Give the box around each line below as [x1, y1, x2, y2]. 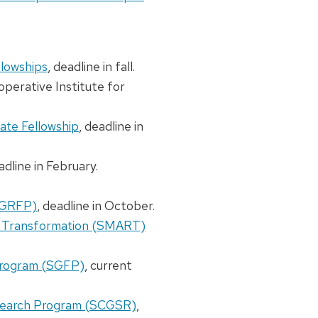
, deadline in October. [36, 197, 155, 214]
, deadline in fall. [47, 58, 135, 75]
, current [84, 257, 132, 274]
